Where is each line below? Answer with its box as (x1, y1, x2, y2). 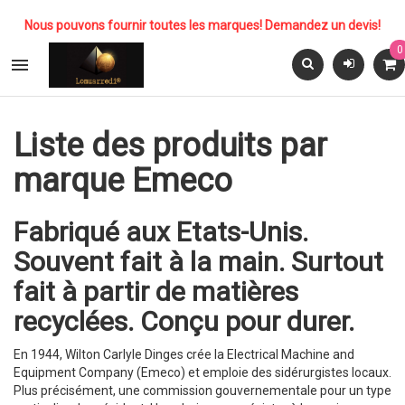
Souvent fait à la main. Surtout (14, 246, 383, 278)
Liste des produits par (14, 127, 327, 165)
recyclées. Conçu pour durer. (14, 306, 354, 337)
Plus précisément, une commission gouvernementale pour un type (14, 383, 391, 398)
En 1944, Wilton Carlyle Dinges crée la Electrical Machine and (14, 347, 354, 362)
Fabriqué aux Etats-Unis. (14, 216, 308, 248)
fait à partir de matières (14, 276, 298, 307)
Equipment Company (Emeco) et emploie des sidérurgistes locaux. (14, 365, 391, 380)
